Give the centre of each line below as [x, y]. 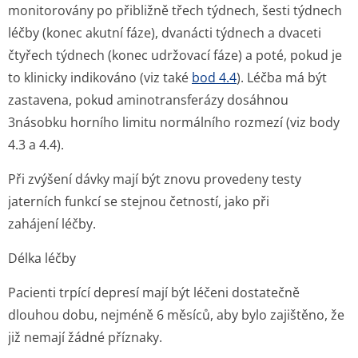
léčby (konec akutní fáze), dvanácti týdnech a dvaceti [165, 33]
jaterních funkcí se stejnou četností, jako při [139, 201]
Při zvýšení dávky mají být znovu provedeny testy [155, 179]
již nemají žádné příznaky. [85, 337]
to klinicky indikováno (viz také [100, 78]
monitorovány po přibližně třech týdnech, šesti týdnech [175, 10]
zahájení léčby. [52, 224]
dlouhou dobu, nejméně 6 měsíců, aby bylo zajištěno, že [176, 315]
